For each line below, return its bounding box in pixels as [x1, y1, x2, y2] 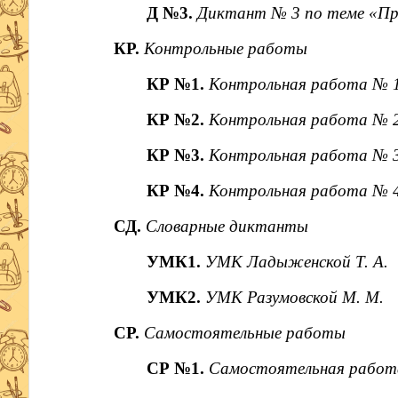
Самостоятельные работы [143, 323, 346, 342]
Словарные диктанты [145, 217, 308, 235]
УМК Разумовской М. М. [205, 288, 385, 306]
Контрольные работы [143, 39, 307, 58]
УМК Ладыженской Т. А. [205, 252, 389, 271]
